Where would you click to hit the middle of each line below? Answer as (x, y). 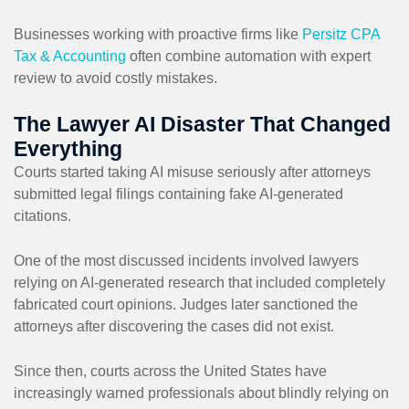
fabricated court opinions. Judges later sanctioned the (186, 304)
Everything (68, 148)
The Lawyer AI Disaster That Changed (202, 124)
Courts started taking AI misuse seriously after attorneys (192, 172)
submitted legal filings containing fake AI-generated (178, 194)
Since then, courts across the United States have (170, 371)
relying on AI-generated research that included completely (199, 282)
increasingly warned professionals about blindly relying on (201, 393)
